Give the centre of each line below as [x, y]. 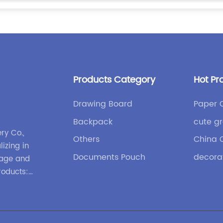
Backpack [93, 122]
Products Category [114, 80]
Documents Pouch [109, 157]
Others [86, 140]
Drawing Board [103, 104]
